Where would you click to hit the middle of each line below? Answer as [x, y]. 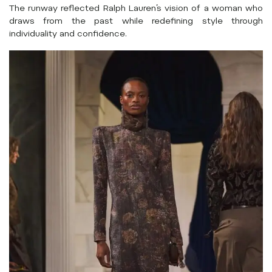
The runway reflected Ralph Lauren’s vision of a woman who [136, 9]
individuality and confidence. [68, 35]
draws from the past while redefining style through [136, 22]
